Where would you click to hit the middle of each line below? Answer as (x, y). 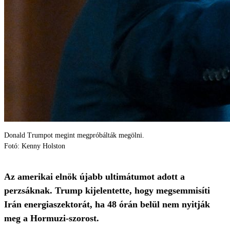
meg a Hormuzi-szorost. (52, 218)
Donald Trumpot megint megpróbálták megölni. (74, 135)
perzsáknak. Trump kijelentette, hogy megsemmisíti (107, 190)
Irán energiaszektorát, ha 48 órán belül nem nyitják (107, 204)
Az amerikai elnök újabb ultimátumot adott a (94, 177)
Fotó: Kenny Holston (35, 146)
